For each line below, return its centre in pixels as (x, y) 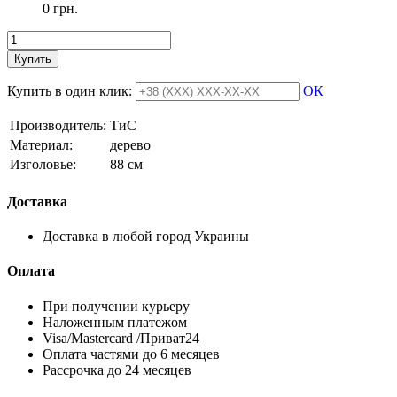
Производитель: (58, 125)
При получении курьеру (116, 306)
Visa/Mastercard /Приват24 (121, 338)
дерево (130, 144)
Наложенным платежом (115, 322)
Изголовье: (43, 164)
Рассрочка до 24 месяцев (117, 370)
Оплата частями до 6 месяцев (131, 354)
